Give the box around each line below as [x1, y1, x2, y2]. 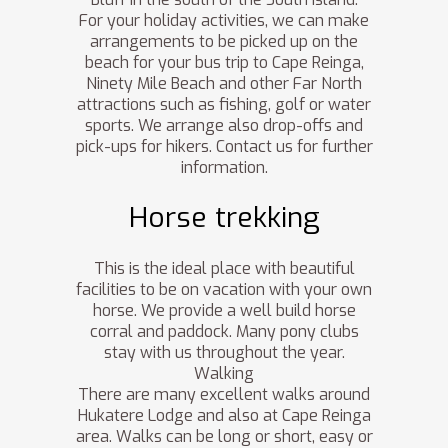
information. [180, 157, 268, 179]
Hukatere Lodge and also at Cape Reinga [77, 405, 371, 427]
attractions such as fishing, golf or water [77, 94, 371, 116]
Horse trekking [128, 199, 320, 237]
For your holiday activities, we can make [79, 10, 369, 32]
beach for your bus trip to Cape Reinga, [84, 52, 364, 74]
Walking [194, 363, 254, 385]
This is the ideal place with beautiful [93, 258, 355, 280]
